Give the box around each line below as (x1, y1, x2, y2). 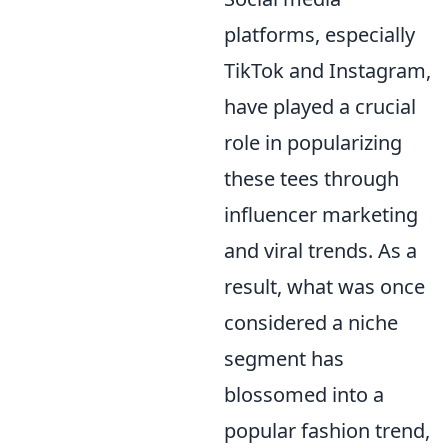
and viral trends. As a (224, 236, 417, 264)
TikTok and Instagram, (224, 56, 431, 84)
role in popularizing (224, 128, 402, 156)
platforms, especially (224, 20, 415, 48)
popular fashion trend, (224, 416, 430, 444)
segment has (224, 344, 344, 372)
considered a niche (224, 308, 398, 336)
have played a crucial (224, 92, 416, 120)
